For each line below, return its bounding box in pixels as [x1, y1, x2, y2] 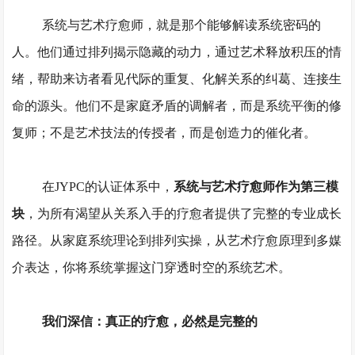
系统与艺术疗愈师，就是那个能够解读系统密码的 [41, 18, 321, 32]
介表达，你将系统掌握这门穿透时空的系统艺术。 [12, 261, 292, 274]
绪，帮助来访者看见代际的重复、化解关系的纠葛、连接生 [12, 72, 342, 86]
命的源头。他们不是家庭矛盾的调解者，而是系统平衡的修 [12, 99, 342, 113]
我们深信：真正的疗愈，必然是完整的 [41, 315, 258, 328]
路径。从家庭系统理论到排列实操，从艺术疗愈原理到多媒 [12, 234, 342, 247]
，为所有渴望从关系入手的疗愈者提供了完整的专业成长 [25, 207, 342, 220]
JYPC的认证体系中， [54, 180, 174, 193]
